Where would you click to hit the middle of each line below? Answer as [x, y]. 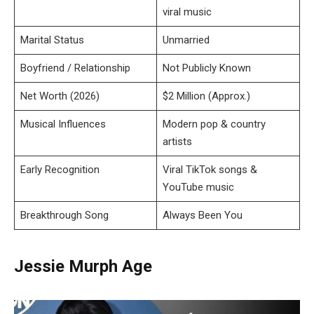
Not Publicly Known [206, 68]
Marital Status [52, 40]
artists [177, 141]
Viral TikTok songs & [210, 169]
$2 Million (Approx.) [206, 96]
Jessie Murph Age [83, 266]
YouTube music [198, 187]
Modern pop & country [214, 124]
